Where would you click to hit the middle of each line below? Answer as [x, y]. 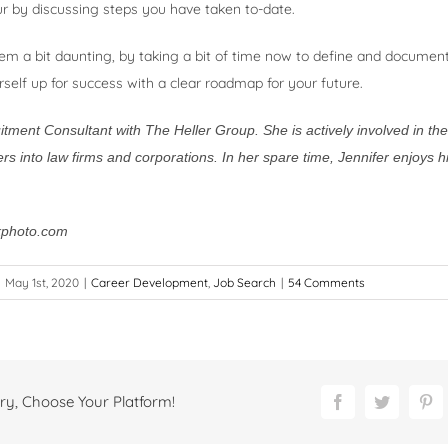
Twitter [411, 401]
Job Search [244, 283]
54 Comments [326, 283]
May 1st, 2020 [42, 283]
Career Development [149, 283]
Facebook [376, 401]
